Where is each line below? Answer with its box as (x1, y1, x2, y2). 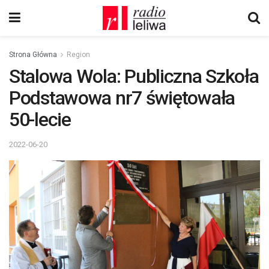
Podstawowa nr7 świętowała (9, 86, 235, 109)
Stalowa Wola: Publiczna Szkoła (9, 65, 259, 88)
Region (67, 50, 90, 59)
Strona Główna (9, 50, 57, 59)
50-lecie (9, 108, 71, 131)
